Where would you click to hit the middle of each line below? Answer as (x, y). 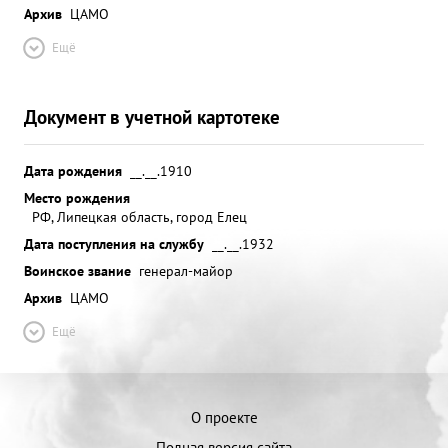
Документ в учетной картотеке (152, 116)
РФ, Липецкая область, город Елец (139, 216)
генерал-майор (186, 270)
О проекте (224, 417)
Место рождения (77, 197)
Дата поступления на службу (114, 243)
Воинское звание (77, 270)
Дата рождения (73, 170)
